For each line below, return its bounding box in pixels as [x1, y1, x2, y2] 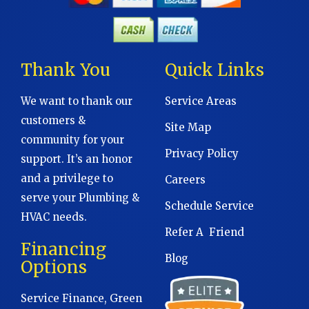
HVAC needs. [21, 210, 87, 223]
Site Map [165, 120, 211, 134]
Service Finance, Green [21, 291, 142, 305]
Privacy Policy [165, 146, 239, 160]
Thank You [21, 59, 110, 81]
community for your [21, 132, 124, 146]
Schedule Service [165, 199, 254, 212]
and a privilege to [21, 171, 113, 185]
